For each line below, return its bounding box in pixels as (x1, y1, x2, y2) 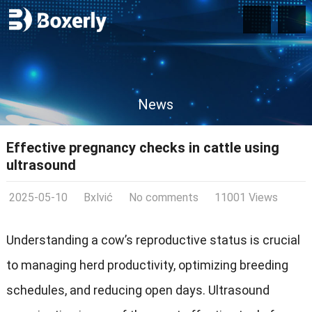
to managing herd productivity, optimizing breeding (6, 258, 288, 272)
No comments (128, 191, 198, 204)
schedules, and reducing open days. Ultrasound (6, 283, 270, 297)
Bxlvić (83, 191, 113, 204)
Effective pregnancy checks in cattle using (6, 139, 279, 156)
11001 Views (214, 191, 278, 204)
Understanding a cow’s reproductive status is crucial (6, 233, 300, 247)
